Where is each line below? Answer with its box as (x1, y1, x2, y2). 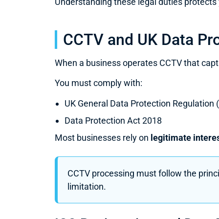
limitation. (67, 181, 106, 192)
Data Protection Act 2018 (65, 115, 162, 126)
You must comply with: (55, 78, 142, 88)
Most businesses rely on (55, 132, 151, 143)
